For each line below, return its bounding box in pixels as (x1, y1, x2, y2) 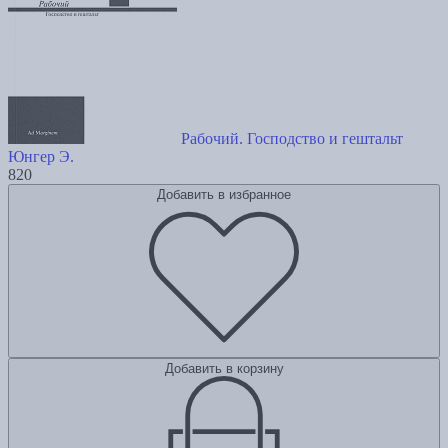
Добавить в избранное (157, 187, 291, 203)
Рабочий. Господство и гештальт (181, 130, 403, 148)
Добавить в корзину (164, 361, 284, 377)
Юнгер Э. (8, 148, 74, 166)
